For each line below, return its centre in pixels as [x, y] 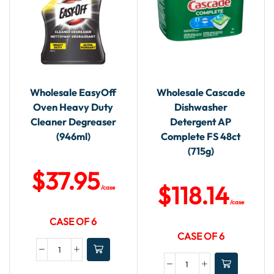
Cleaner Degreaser [73, 122]
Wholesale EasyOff [73, 93]
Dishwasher [201, 107]
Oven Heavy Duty [73, 107]
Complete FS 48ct [201, 137]
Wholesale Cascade [201, 93]
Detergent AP [201, 122]
